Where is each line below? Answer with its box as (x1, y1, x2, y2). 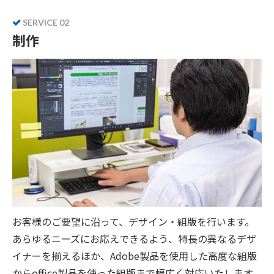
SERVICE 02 (23, 17, 69, 28)
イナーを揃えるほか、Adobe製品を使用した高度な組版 (12, 248, 257, 263)
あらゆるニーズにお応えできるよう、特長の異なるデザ (12, 231, 256, 246)
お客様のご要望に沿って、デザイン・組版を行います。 (12, 213, 254, 229)
